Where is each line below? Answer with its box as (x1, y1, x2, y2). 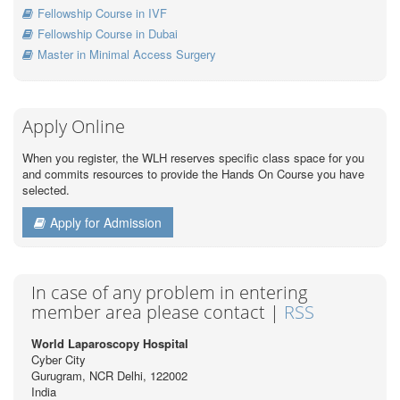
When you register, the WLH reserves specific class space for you (22, 149, 364, 167)
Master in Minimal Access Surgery (37, 46, 216, 63)
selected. (22, 181, 70, 199)
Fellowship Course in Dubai (37, 25, 178, 43)
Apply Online (22, 114, 125, 139)
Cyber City (31, 351, 86, 369)
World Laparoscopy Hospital (31, 335, 188, 353)
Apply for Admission (50, 213, 162, 232)
